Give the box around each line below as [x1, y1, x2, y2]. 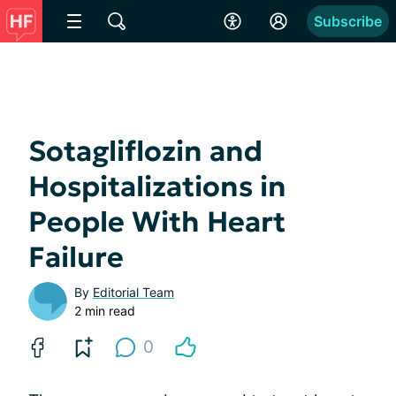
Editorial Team [93, 285, 174, 300]
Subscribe [314, 12, 382, 30]
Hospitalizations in [28, 169, 286, 204]
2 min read [74, 303, 135, 318]
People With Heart [28, 204, 286, 240]
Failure [28, 240, 124, 275]
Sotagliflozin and [28, 133, 263, 169]
